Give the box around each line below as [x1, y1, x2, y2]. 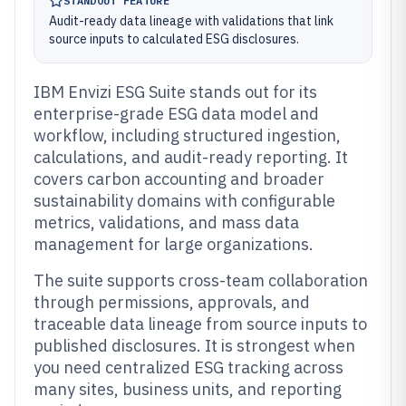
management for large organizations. [34, 234, 314, 255]
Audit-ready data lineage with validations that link [49, 13, 333, 29]
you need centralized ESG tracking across [34, 357, 343, 378]
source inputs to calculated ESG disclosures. [49, 31, 299, 47]
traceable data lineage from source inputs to [34, 314, 367, 334]
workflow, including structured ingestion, [34, 125, 341, 146]
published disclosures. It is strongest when [34, 335, 355, 356]
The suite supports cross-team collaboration [34, 270, 368, 291]
